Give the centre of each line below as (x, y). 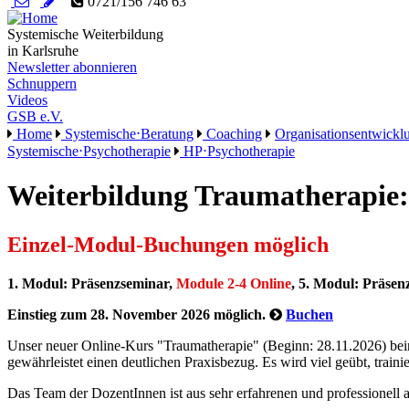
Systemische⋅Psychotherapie (89, 151)
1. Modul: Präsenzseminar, (92, 283)
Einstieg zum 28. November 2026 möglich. (138, 314)
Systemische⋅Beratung (127, 134)
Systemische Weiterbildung (85, 34)
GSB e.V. (35, 116)
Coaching (232, 134)
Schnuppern (42, 84)
